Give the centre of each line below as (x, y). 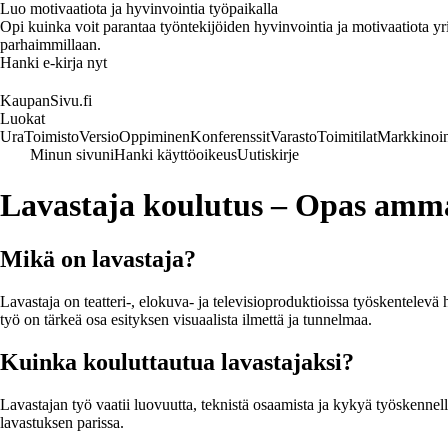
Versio (99, 136)
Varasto (293, 136)
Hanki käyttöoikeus (175, 154)
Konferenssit (230, 136)
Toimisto (51, 136)
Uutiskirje (268, 154)
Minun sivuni (72, 154)
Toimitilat (347, 136)
